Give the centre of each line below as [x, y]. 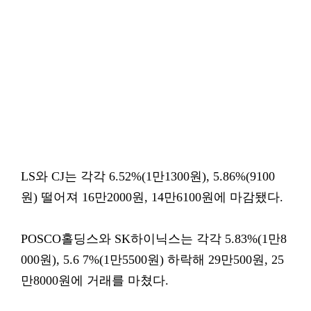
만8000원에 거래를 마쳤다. [95, 280]
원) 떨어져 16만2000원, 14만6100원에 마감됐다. [152, 197]
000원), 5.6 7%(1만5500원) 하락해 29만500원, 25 [152, 260]
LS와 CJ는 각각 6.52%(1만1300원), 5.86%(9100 [148, 176]
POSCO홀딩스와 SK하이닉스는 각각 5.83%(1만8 [154, 239]
